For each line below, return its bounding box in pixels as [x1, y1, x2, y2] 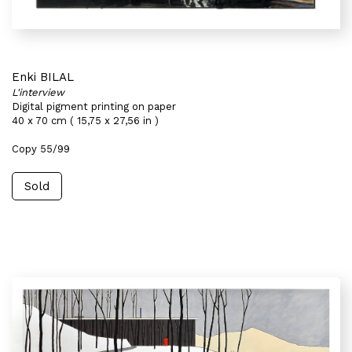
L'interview [12, 86, 64, 98]
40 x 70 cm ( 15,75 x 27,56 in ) [12, 115, 159, 126]
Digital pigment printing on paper [12, 101, 176, 112]
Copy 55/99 [12, 143, 70, 155]
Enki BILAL [12, 70, 74, 84]
